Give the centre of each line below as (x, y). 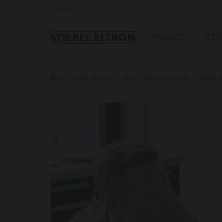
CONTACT (64, 9)
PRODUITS (168, 37)
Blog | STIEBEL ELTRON (82, 77)
